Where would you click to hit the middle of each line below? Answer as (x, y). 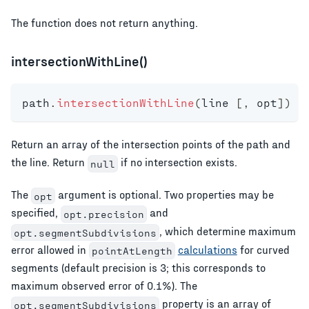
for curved (263, 249)
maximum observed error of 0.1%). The (104, 286)
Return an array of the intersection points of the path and (151, 144)
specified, (36, 212)
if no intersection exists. (177, 162)
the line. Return (49, 162)
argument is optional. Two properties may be (164, 194)
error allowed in (50, 249)
